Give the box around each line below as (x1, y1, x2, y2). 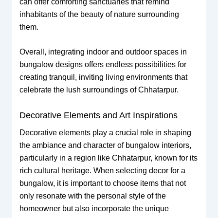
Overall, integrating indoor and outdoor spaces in (19, 48, 187, 56)
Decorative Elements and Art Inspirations (19, 110, 178, 121)
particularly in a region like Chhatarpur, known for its (19, 154, 198, 163)
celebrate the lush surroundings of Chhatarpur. (19, 86, 179, 94)
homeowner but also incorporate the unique (19, 204, 169, 213)
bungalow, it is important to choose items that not (19, 179, 186, 188)
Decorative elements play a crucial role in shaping (19, 128, 191, 137)
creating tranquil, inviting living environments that (19, 73, 187, 82)
